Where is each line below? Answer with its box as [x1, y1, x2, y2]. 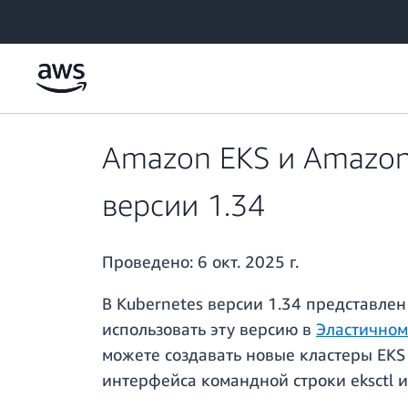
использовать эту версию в [102, 319, 316, 340]
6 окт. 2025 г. [198, 251, 299, 272]
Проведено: [102, 251, 198, 272]
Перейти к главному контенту [8, 10, 183, 25]
